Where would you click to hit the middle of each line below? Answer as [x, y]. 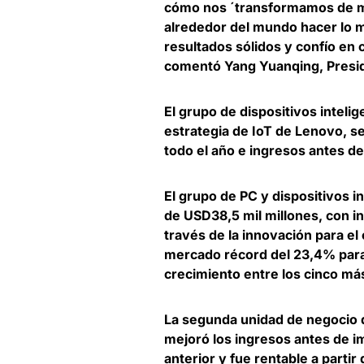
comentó [194, 66]
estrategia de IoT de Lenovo [253, 131]
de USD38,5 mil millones [241, 216]
